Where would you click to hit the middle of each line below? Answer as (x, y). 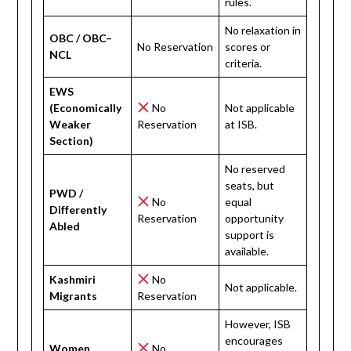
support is (250, 234)
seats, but (250, 185)
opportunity (255, 218)
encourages (254, 340)
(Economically (86, 107)
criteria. (244, 63)
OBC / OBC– (81, 38)
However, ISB (258, 324)
